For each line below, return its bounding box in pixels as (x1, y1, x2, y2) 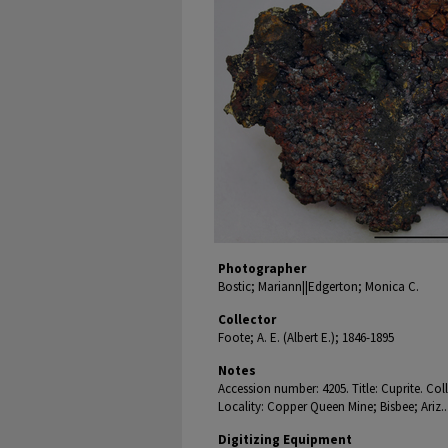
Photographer (218, 260, 306, 277)
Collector (218, 311, 276, 328)
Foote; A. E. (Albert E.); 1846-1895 (218, 329, 394, 346)
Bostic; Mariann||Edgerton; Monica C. (218, 278, 419, 295)
